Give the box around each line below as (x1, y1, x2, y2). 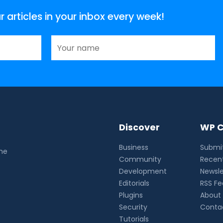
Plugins (119, 190, 143, 201)
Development (119, 166, 167, 177)
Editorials (119, 178, 150, 189)
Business (119, 142, 149, 153)
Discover (119, 121, 160, 134)
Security (119, 202, 148, 213)
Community (119, 154, 162, 165)
